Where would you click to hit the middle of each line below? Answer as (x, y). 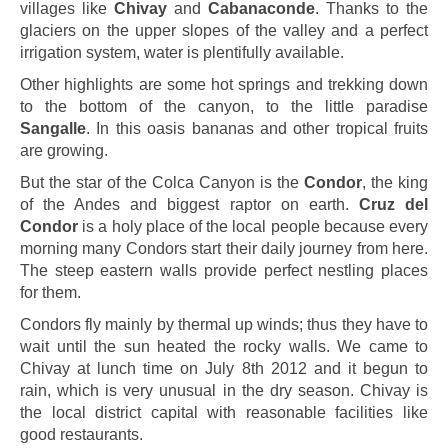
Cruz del (393, 204)
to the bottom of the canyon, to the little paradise (224, 106)
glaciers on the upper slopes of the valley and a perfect (224, 30)
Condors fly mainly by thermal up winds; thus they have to (224, 324)
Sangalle (53, 128)
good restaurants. (81, 434)
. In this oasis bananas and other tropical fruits (257, 128)
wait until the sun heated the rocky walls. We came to (224, 346)
